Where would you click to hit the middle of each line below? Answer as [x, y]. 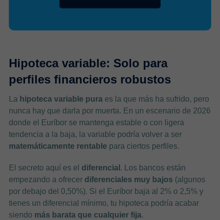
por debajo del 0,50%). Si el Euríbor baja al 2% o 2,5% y [106, 191]
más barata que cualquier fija [88, 215]
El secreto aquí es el [45, 167]
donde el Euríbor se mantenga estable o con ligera [96, 122]
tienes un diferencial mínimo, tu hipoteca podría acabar [104, 203]
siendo [21, 215]
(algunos [189, 179]
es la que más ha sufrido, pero [156, 99]
